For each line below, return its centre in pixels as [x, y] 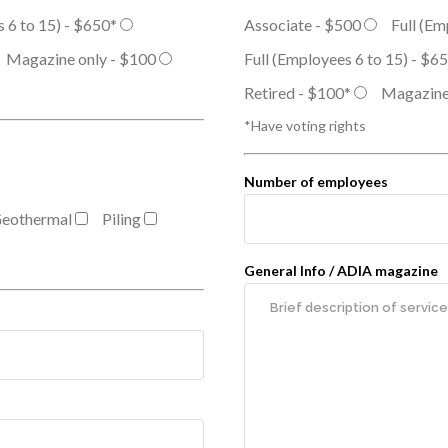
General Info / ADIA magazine [341, 270]
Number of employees [316, 181]
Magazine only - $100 [81, 58]
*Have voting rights [305, 125]
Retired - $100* [297, 92]
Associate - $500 [302, 24]
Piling [121, 218]
